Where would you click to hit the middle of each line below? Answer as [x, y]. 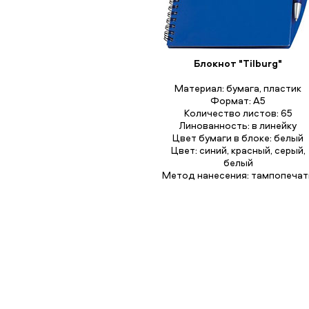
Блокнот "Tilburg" [238, 63]
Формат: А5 [238, 100]
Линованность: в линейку [238, 125]
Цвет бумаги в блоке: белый [238, 138]
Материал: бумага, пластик [238, 88]
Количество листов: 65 [238, 113]
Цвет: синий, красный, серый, [238, 150]
